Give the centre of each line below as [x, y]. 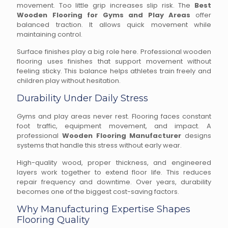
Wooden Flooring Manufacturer [122, 136]
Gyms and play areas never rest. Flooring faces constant [114, 116]
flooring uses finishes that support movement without [114, 61]
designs [196, 136]
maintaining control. [50, 34]
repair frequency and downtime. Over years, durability [114, 182]
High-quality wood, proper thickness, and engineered [114, 163]
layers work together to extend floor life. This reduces [114, 172]
